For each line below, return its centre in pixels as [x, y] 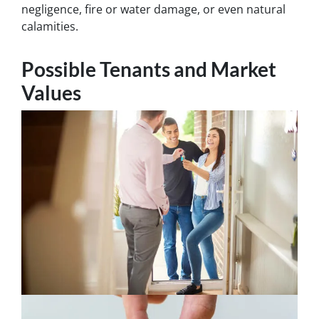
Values [51, 93]
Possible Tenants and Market [149, 69]
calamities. [50, 26]
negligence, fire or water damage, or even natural [153, 9]
